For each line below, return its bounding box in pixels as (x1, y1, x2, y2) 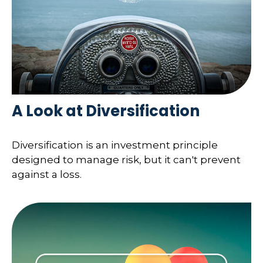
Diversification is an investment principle (12, 139, 218, 151)
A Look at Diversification (12, 100, 200, 122)
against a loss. (12, 168, 82, 180)
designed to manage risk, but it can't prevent (12, 153, 241, 166)
